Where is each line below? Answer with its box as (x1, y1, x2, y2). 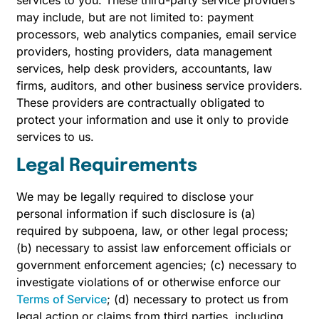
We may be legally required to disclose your (16, 189, 253, 204)
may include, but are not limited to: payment (16, 10, 253, 25)
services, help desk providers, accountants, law (16, 61, 272, 76)
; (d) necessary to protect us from (107, 292, 288, 307)
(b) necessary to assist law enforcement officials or (16, 241, 291, 256)
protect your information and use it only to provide (16, 113, 288, 127)
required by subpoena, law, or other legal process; (16, 224, 288, 239)
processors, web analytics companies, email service (16, 27, 296, 42)
